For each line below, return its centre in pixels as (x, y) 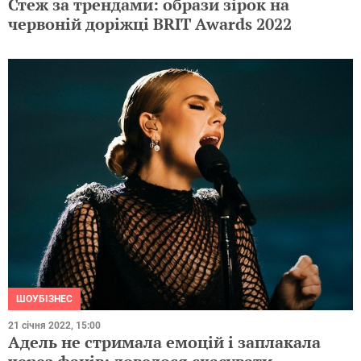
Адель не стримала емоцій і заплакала (164, 342)
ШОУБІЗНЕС (44, 299)
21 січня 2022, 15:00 (54, 326)
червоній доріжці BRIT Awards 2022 (150, 24)
